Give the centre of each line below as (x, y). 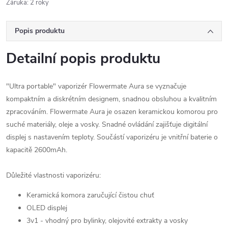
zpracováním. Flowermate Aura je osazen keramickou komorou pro (112, 112)
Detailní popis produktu (83, 59)
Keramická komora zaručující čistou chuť (90, 195)
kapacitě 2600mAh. (37, 150)
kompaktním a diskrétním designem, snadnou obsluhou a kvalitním (111, 99)
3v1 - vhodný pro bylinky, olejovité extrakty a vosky (107, 221)
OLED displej (47, 208)
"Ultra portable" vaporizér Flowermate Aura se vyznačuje (96, 86)
